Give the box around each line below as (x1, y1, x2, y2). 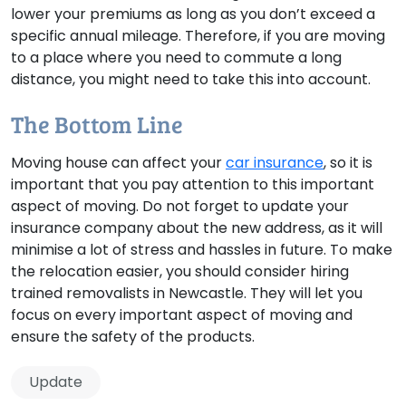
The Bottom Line (11, 108, 183, 140)
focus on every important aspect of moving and (11, 304, 353, 326)
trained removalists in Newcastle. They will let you (11, 283, 362, 304)
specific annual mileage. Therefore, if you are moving (11, 25, 385, 47)
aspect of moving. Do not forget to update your (11, 196, 349, 217)
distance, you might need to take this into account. (11, 69, 371, 91)
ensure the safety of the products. (11, 326, 262, 348)
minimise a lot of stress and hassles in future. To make (11, 239, 392, 261)
